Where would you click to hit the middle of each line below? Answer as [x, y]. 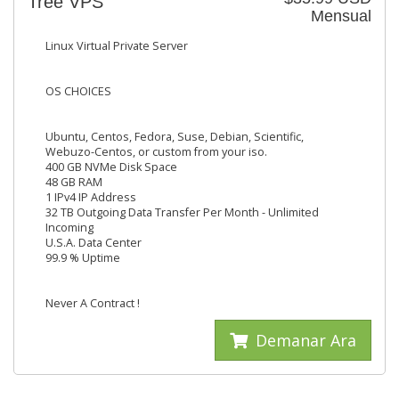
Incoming [69, 228]
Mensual [341, 16]
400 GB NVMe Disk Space [111, 167]
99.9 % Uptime [83, 258]
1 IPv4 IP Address [91, 197]
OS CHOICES [78, 91]
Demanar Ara [304, 340]
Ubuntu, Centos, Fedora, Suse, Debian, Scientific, [175, 137]
